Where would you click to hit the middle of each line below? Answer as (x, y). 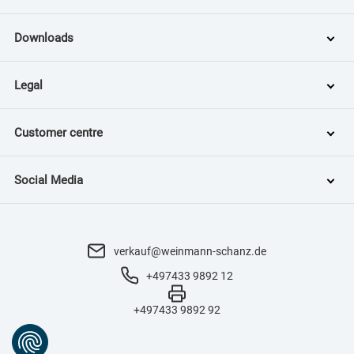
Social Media (49, 180)
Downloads (44, 38)
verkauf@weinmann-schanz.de (190, 251)
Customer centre (58, 132)
